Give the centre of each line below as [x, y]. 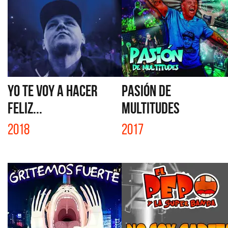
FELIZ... [25, 108]
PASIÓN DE [146, 91]
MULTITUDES [151, 108]
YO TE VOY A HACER [52, 91]
